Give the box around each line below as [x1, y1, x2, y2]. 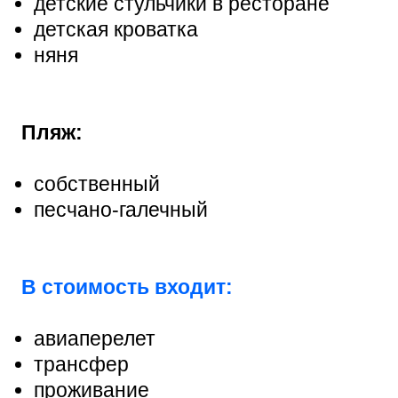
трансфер [34, 352, 129, 376]
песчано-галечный [34, 197, 208, 221]
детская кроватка [34, 17, 198, 41]
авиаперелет [34, 326, 155, 350]
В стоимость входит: [21, 275, 233, 298]
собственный [34, 171, 160, 195]
